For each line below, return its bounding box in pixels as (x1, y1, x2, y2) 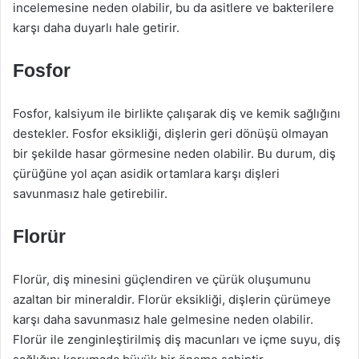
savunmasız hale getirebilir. (13, 186, 167, 201)
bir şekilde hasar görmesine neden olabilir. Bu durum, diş (13, 146, 336, 161)
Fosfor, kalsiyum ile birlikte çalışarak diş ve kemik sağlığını (13, 106, 341, 121)
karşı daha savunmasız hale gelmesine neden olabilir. (13, 312, 313, 327)
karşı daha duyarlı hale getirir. (13, 20, 179, 35)
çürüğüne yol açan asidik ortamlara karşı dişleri (13, 166, 280, 181)
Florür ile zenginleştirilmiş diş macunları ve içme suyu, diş (13, 332, 341, 347)
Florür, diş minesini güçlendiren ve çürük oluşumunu (13, 272, 311, 287)
